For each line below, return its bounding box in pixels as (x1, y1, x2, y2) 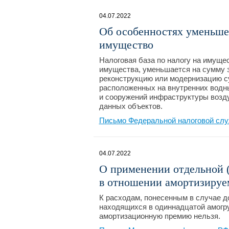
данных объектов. (99, 102, 163, 110)
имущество (99, 38, 153, 51)
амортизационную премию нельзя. (99, 212, 220, 220)
